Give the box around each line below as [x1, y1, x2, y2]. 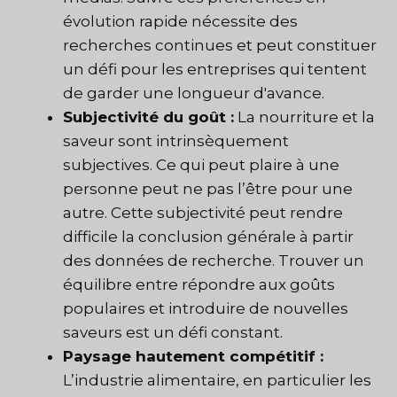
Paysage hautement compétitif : [63, 347, 323, 366]
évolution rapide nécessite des [63, 12, 298, 31]
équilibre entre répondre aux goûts [63, 276, 335, 294]
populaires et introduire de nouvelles [63, 300, 348, 318]
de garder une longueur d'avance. [63, 84, 324, 103]
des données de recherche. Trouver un [63, 252, 364, 270]
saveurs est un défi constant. [63, 323, 283, 342]
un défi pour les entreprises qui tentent [63, 60, 367, 79]
